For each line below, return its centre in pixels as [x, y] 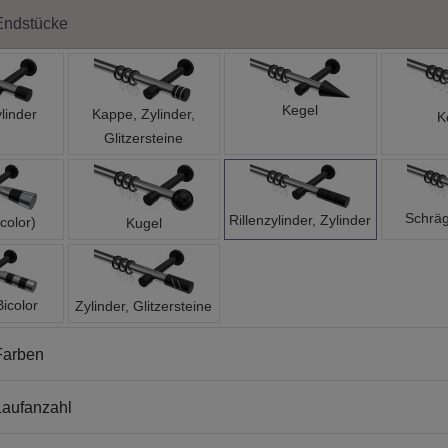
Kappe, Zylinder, [144, 114]
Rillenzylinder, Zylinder [300, 220]
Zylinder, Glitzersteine [144, 306]
